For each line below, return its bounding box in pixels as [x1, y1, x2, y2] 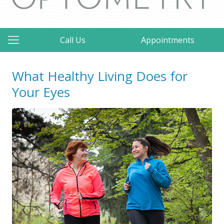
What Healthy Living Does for [12, 67, 187, 85]
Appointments [141, 34, 194, 45]
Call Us [60, 34, 85, 45]
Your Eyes [12, 83, 70, 101]
